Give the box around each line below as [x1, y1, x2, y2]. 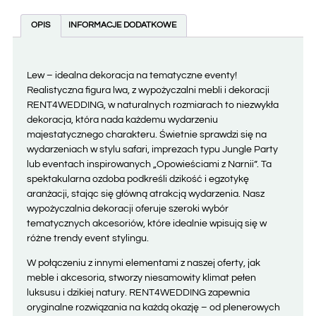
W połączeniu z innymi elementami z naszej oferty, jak [26, 258, 260, 269]
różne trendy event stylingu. [26, 233, 149, 243]
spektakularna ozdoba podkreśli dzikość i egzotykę [26, 174, 249, 184]
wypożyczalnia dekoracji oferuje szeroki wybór [26, 203, 229, 214]
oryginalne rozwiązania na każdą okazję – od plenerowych [26, 303, 280, 313]
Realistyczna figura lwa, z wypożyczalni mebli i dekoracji [26, 85, 269, 95]
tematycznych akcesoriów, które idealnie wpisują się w [26, 218, 267, 229]
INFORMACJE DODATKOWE [68, 20, 177, 30]
